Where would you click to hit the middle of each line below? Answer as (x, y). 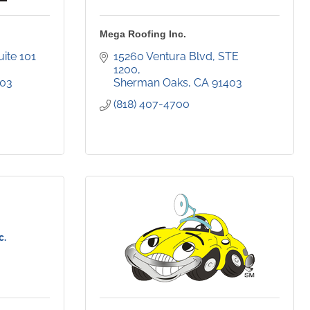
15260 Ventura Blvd (163, 57)
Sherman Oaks (151, 83)
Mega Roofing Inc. (143, 34)
